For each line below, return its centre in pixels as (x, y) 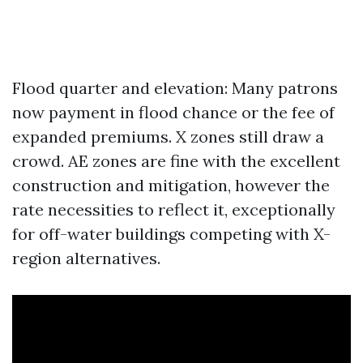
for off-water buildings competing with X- (171, 234)
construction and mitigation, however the (171, 185)
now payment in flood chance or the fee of (173, 112)
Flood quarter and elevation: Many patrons (175, 88)
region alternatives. (86, 258)
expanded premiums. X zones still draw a (168, 137)
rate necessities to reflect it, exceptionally (174, 209)
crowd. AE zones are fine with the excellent (176, 161)
